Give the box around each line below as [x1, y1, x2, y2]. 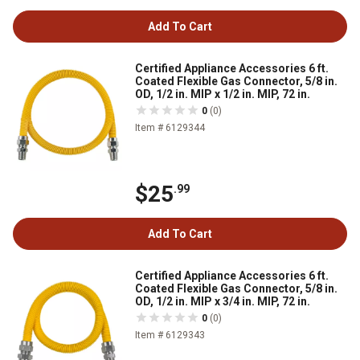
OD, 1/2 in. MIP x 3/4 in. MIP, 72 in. [135, 294, 310, 308]
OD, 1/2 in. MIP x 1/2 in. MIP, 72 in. [135, 87, 310, 100]
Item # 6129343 [135, 329, 205, 341]
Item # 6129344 [135, 121, 205, 133]
